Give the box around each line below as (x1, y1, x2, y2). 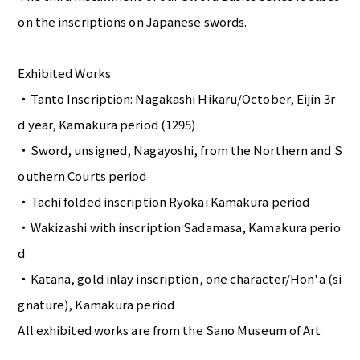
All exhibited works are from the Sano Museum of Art (18, 321, 321, 339)
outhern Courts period (18, 167, 147, 185)
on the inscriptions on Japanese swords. (18, 13, 247, 31)
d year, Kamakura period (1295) (18, 116, 196, 133)
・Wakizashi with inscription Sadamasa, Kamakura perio (18, 219, 341, 236)
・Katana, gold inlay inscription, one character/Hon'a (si (18, 270, 342, 288)
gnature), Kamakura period (18, 296, 174, 313)
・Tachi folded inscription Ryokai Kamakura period (18, 193, 310, 211)
